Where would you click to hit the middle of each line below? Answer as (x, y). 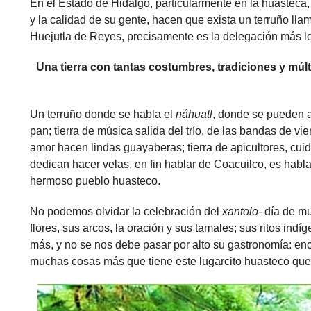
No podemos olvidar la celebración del (126, 211)
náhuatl (194, 114)
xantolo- (243, 211)
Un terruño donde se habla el (102, 114)
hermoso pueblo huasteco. (95, 181)
